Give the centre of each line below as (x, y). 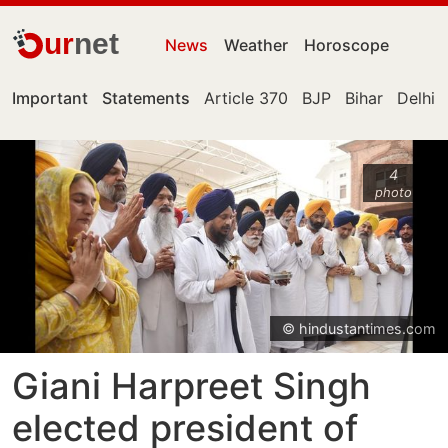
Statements (146, 98)
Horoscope (347, 45)
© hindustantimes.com (359, 329)
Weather (256, 45)
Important (50, 98)
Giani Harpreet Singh (191, 386)
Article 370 (246, 98)
